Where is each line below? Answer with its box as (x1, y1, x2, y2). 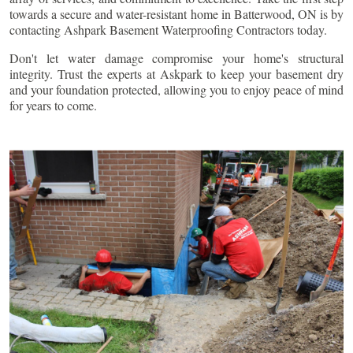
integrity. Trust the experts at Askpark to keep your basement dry (9, 65, 344, 82)
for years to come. (9, 96, 97, 113)
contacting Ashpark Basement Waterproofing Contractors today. (9, 20, 327, 38)
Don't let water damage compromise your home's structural (9, 49, 344, 66)
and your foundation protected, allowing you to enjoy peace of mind (9, 80, 344, 98)
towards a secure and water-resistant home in (9, 5, 234, 22)
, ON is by (291, 5, 344, 22)
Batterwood (233, 5, 292, 22)
